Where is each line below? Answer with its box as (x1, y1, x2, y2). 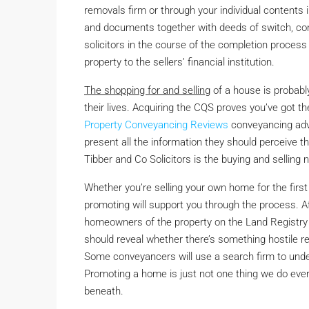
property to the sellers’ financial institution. (84, 55, 275, 68)
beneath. (84, 284, 123, 297)
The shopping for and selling (84, 83, 210, 97)
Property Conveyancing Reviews (84, 118, 228, 131)
